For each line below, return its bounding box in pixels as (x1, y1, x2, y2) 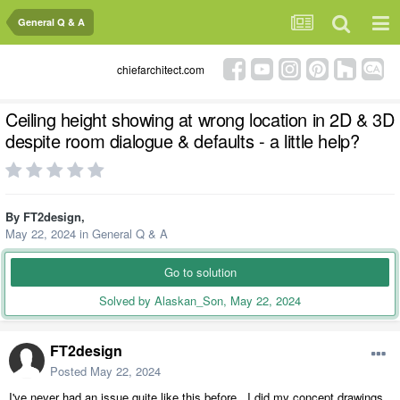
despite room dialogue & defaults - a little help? (5, 128, 360, 154)
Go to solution (163, 263, 237, 281)
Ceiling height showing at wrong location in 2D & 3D (5, 106, 395, 133)
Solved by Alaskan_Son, (99, 292, 230, 310)
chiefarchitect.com (117, 61, 204, 77)
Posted (50, 362, 90, 379)
